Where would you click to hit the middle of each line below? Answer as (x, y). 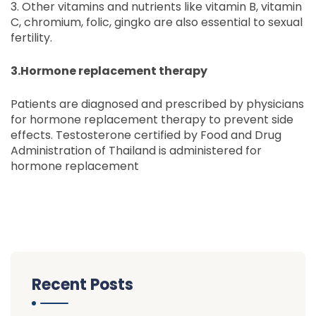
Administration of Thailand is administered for (136, 151)
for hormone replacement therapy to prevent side (152, 120)
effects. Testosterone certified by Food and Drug (146, 135)
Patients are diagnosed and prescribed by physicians (157, 104)
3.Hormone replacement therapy (109, 71)
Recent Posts (83, 285)
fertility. (31, 38)
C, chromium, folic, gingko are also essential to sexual (157, 22)
